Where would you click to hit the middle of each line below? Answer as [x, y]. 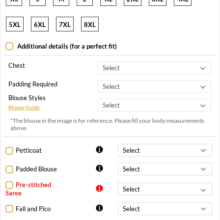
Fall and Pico [33, 208]
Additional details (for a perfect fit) [66, 46]
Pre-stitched [33, 185]
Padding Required [33, 84]
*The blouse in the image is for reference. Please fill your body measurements [107, 121]
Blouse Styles [27, 98]
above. [19, 128]
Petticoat [29, 151]
